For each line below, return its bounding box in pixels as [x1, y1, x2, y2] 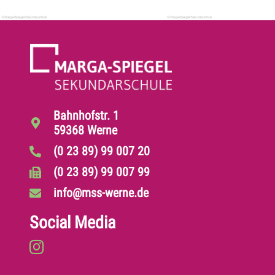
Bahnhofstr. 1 [53, 108, 120, 123]
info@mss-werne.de [53, 185, 149, 201]
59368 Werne [53, 123, 118, 138]
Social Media [29, 212, 115, 233]
